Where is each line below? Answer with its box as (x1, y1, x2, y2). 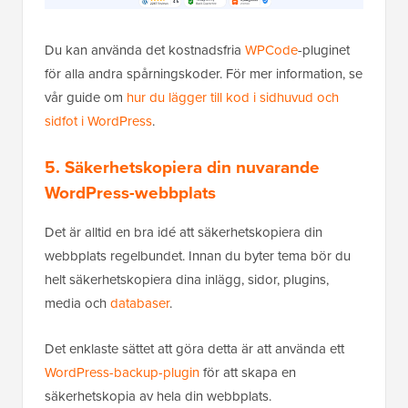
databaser (110, 293, 169, 314)
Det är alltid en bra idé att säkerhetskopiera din (45, 222, 322, 243)
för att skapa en (199, 362, 296, 383)
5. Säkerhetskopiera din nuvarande (45, 154, 320, 181)
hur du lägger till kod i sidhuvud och (127, 87, 339, 108)
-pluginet (298, 40, 350, 61)
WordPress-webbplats (45, 179, 216, 207)
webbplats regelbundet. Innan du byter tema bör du (45, 246, 351, 267)
